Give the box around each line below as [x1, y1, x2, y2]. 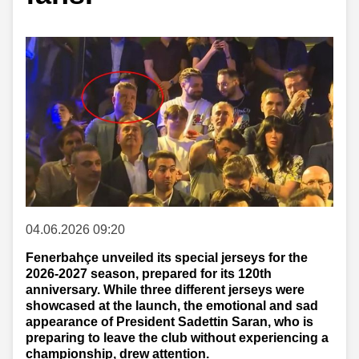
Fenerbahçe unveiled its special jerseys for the [26, 250, 308, 264]
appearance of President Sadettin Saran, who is [26, 314, 313, 329]
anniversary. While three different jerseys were [26, 282, 305, 296]
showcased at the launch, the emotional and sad [26, 298, 318, 313]
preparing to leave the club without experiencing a [26, 330, 329, 345]
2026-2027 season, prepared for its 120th [26, 266, 272, 280]
